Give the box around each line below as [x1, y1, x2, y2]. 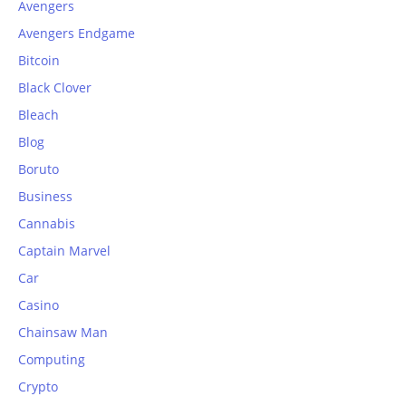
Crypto [18, 377, 58, 395]
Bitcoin [18, 51, 60, 69]
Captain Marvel [18, 241, 111, 259]
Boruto [18, 159, 59, 178]
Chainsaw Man [18, 323, 108, 341]
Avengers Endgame [18, 24, 135, 42]
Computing [18, 350, 85, 368]
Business [18, 187, 72, 205]
